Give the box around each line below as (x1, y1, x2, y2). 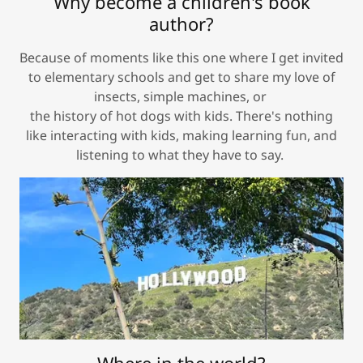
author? (149, 11, 214, 36)
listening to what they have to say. (76, 145, 287, 164)
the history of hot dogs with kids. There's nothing (30, 106, 333, 125)
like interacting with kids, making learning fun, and (26, 126, 337, 144)
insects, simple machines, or (93, 87, 270, 105)
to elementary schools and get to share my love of (28, 67, 335, 86)
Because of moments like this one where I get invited (19, 48, 344, 66)
